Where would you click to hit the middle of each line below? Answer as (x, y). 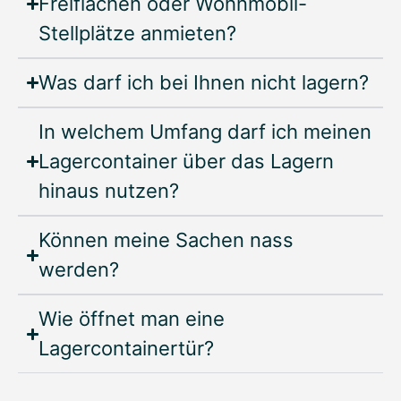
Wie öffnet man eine (132, 319)
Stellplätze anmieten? (138, 34)
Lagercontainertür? (127, 349)
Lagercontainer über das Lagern (187, 162)
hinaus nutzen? (109, 191)
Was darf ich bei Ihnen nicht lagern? (204, 83)
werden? (79, 270)
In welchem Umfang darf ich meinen (205, 132)
